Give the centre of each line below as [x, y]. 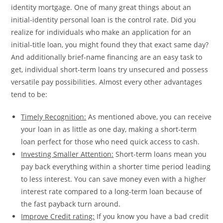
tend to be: [29, 95]
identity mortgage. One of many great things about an [101, 7]
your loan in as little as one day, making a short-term [109, 129]
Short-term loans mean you [160, 154]
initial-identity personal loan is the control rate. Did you [104, 20]
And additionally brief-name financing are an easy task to [107, 57]
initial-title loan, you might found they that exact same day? [110, 45]
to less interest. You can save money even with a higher [114, 179]
